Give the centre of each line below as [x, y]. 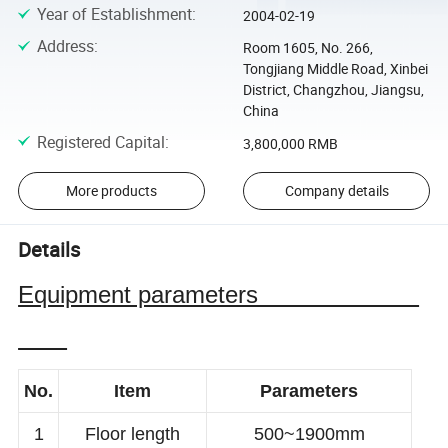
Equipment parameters [219, 295]
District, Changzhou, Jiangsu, [333, 90]
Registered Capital [100, 141]
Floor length [133, 434]
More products [111, 191]
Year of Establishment [114, 13]
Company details [336, 191]
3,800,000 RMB [290, 143]
